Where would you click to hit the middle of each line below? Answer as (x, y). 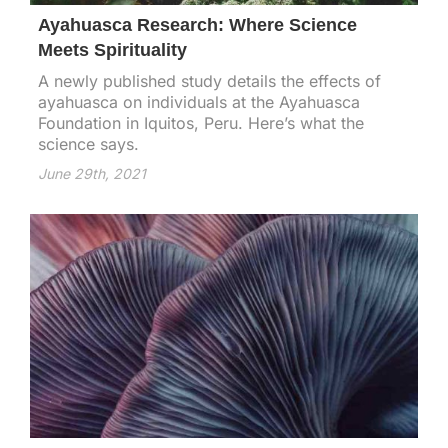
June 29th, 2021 (92, 174)
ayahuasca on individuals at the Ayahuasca (199, 102)
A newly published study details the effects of (209, 81)
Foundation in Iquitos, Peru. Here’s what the (201, 123)
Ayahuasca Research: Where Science (197, 25)
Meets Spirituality (112, 50)
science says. (88, 144)
